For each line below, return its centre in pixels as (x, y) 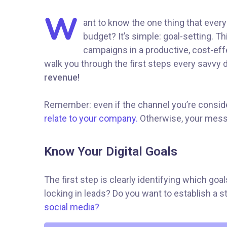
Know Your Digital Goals (111, 152)
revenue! (63, 77)
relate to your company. (91, 118)
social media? (72, 207)
